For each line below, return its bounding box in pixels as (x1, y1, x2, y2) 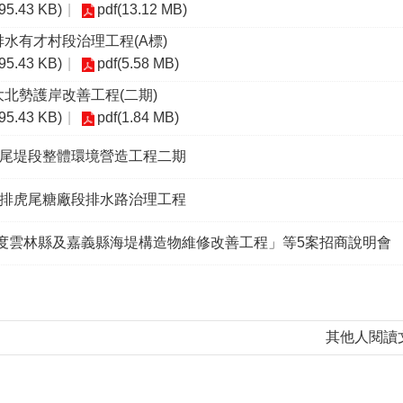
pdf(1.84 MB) (97, 110, 179, 125)
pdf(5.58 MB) (97, 56, 179, 71)
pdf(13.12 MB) (97, 2, 187, 17)
